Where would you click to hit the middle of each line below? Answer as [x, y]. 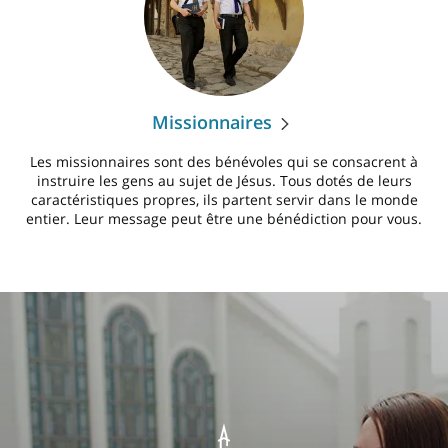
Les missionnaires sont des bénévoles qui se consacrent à [224, 161]
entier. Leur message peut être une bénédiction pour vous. [224, 218]
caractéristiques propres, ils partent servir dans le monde [224, 199]
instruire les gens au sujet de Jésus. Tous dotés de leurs [224, 180]
